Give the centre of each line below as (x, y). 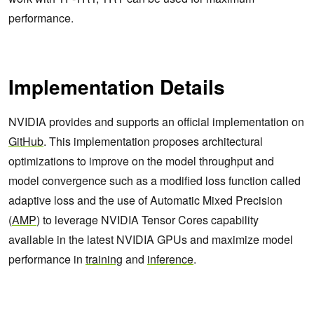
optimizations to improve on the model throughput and (141, 161)
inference (170, 259)
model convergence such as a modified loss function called (155, 180)
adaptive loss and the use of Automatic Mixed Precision (145, 200)
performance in (47, 259)
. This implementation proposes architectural (153, 141)
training (104, 259)
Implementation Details (117, 86)
